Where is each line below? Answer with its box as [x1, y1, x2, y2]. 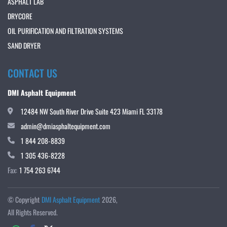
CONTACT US [8, 65, 57, 81]
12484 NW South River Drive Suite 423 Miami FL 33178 [21, 106, 163, 117]
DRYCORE [8, 11, 32, 22]
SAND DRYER [8, 40, 41, 51]
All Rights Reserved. [8, 207, 58, 218]
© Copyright [8, 194, 40, 205]
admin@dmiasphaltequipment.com [21, 121, 110, 132]
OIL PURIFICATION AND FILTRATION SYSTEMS [8, 25, 123, 36]
